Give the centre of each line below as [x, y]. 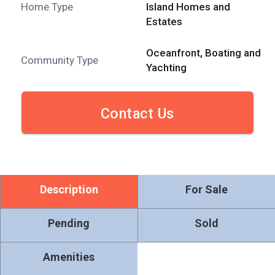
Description [69, 189]
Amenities [69, 257]
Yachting [166, 68]
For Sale [206, 189]
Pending [69, 223]
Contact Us [137, 114]
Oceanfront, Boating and [203, 53]
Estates [164, 22]
